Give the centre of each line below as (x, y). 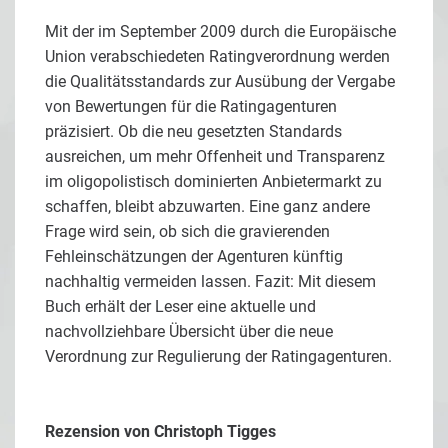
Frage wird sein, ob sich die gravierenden (187, 231)
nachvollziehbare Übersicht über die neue (189, 331)
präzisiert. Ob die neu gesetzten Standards (193, 131)
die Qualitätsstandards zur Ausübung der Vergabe (220, 81)
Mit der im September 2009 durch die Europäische (220, 31)
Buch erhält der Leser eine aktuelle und (180, 306)
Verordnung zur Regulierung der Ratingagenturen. (218, 356)
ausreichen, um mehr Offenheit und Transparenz (215, 156)
